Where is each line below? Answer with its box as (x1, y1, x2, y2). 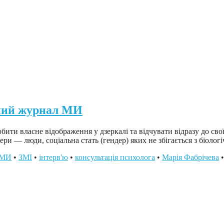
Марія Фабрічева (162, 152, 219, 161)
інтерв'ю (39, 152, 68, 161)
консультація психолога (75, 152, 155, 161)
